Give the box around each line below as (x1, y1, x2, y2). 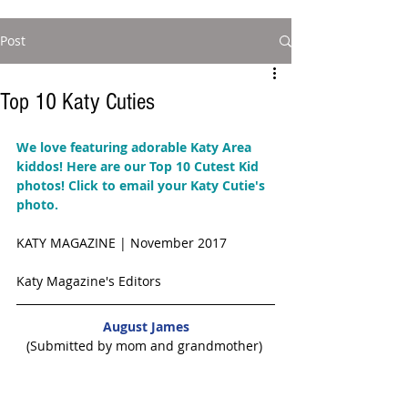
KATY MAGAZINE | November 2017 (16, 234, 230, 251)
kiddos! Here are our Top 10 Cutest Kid (16, 158, 262, 175)
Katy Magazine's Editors (16, 272, 161, 290)
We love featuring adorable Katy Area (16, 138, 255, 156)
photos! (16, 177, 68, 194)
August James (102, 318, 189, 335)
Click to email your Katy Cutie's (68, 177, 269, 194)
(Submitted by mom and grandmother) (25, 337, 266, 354)
